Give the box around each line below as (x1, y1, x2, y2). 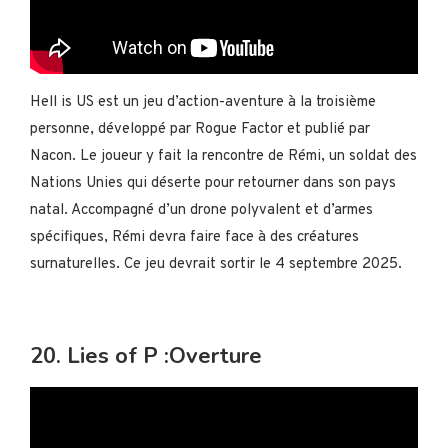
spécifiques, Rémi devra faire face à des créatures (30, 228, 359, 247)
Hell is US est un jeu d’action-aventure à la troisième (30, 93, 376, 112)
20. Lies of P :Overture (30, 341, 262, 371)
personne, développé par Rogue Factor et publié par (30, 120, 370, 139)
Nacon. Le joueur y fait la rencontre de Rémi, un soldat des (30, 147, 417, 166)
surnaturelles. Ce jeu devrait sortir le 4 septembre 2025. (30, 255, 402, 274)
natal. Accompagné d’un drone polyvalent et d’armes (30, 201, 373, 220)
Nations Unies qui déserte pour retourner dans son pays (30, 174, 396, 193)
